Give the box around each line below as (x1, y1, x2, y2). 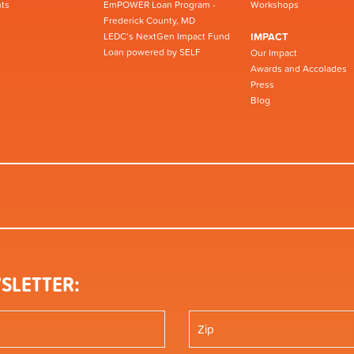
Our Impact (250, 45, 297, 60)
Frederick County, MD (104, 13, 195, 28)
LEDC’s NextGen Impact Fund (104, 28, 230, 43)
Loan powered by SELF (104, 44, 201, 59)
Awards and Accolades (250, 61, 347, 76)
